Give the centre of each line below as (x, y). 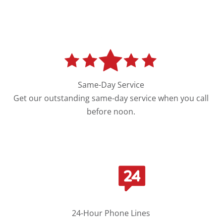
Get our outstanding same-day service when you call (111, 98)
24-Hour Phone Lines (111, 213)
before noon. (111, 112)
